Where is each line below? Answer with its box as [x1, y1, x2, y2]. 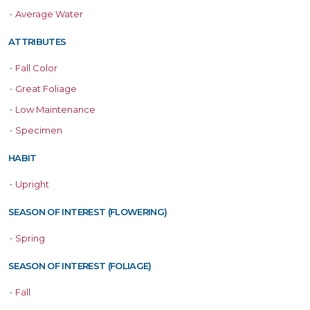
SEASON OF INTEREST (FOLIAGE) [8, 260, 152, 272]
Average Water [15, 8, 83, 20]
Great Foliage [15, 83, 77, 95]
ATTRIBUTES [8, 36, 66, 48]
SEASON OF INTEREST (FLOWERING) [8, 206, 167, 218]
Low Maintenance [15, 104, 95, 116]
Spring [15, 232, 45, 244]
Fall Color [15, 62, 57, 74]
